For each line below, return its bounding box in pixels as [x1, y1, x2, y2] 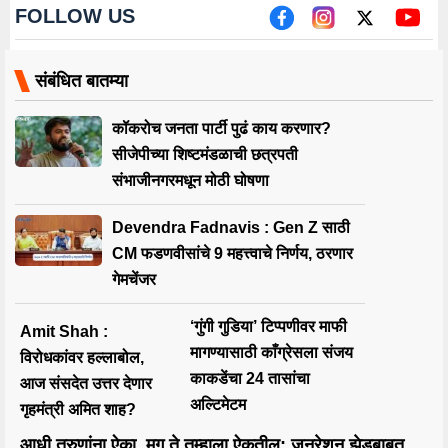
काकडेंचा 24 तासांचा [190, 369, 310, 387]
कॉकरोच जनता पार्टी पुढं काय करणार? [111, 119, 331, 137]
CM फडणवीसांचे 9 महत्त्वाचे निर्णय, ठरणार [111, 244, 353, 262]
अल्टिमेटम [190, 395, 246, 413]
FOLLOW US [15, 4, 135, 27]
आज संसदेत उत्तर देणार [20, 374, 152, 392]
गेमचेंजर [111, 270, 156, 288]
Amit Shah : [20, 322, 108, 340]
